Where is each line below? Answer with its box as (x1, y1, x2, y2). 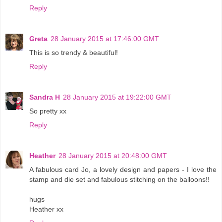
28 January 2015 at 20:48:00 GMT (58, 151, 167, 160)
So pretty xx (29, 107, 66, 115)
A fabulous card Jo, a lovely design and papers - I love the (29, 165, 217, 173)
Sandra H (29, 93, 60, 101)
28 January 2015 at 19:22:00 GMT (63, 93, 171, 101)
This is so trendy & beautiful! (29, 48, 118, 56)
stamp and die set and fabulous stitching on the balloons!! (29, 175, 210, 183)
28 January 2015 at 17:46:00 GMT (51, 34, 159, 43)
